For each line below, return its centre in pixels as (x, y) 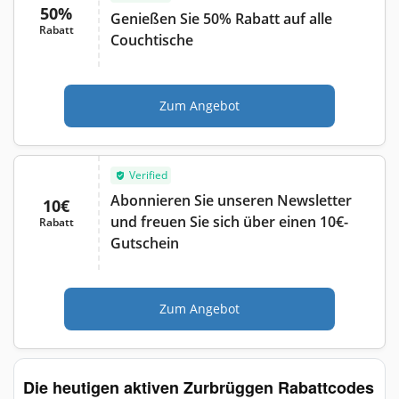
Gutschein (145, 243)
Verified (148, 175)
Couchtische (152, 40)
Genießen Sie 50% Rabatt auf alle (221, 18)
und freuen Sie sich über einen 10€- (229, 221)
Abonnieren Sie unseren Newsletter (231, 200)
